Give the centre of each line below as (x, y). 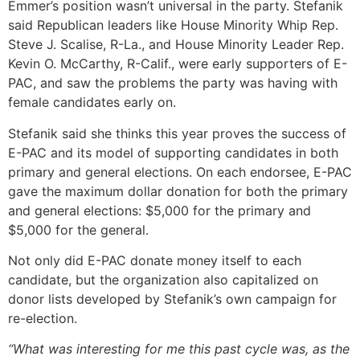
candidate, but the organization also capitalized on (163, 279)
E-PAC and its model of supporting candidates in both (173, 152)
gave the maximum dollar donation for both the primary (178, 191)
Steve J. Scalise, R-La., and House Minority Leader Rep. (176, 45)
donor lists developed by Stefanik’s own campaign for (172, 299)
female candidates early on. (92, 102)
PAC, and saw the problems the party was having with (173, 83)
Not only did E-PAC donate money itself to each (155, 260)
